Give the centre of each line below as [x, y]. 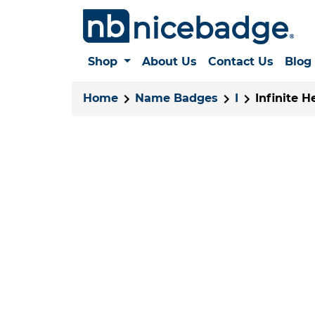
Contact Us [240, 62]
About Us [169, 62]
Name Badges [176, 98]
